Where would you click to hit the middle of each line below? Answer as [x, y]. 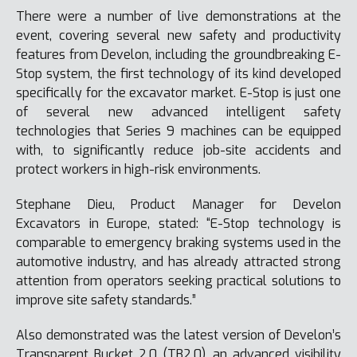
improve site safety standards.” [106, 300]
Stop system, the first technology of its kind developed [178, 73]
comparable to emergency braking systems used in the [178, 242]
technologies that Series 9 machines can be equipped [178, 131]
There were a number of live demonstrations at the [178, 16]
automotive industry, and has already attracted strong [178, 261]
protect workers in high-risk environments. [138, 169]
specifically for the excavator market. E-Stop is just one [178, 92]
